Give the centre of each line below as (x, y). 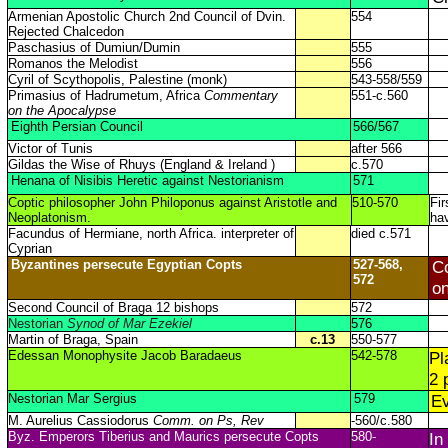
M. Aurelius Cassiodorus (80, 420)
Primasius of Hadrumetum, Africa (105, 95)
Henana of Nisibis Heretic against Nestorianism (147, 180)
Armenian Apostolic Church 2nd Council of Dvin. (146, 16)
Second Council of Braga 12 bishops (113, 307)
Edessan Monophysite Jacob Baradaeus (124, 355)
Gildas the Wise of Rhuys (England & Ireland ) (141, 164)
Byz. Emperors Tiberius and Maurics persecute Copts (163, 436)
